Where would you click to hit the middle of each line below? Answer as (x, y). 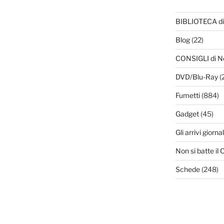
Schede (187, 169)
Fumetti (187, 95)
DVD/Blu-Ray (196, 77)
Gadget (187, 114)
